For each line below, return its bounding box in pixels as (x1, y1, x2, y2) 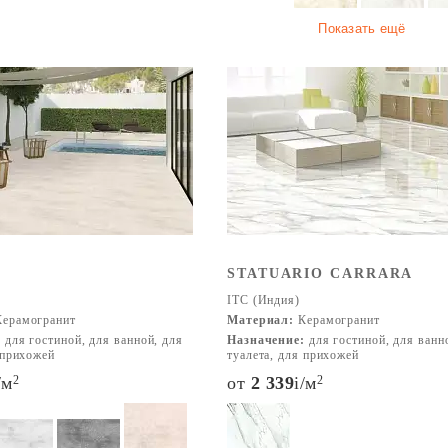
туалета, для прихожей (227, 348, 359, 362)
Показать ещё (318, 21, 406, 36)
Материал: (227, 313, 295, 327)
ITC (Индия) (227, 293, 300, 307)
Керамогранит (294, 313, 380, 327)
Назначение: (227, 333, 305, 347)
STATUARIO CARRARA (227, 266, 414, 281)
